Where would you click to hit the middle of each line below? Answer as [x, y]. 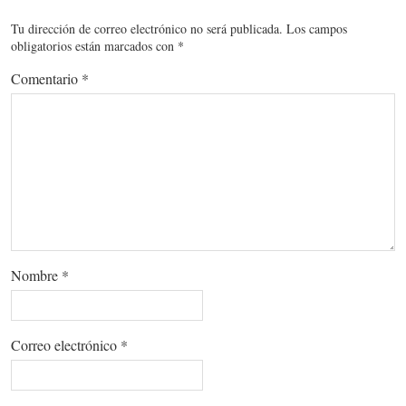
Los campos [317, 28]
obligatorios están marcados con [94, 45]
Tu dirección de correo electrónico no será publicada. [147, 28]
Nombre [36, 275]
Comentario [46, 78]
